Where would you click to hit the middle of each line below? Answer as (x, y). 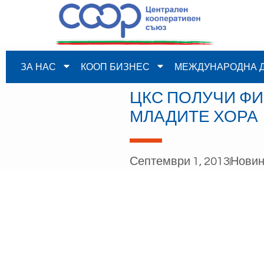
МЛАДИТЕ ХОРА (194, 117)
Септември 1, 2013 (180, 161)
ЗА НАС (38, 67)
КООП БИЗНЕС (115, 67)
